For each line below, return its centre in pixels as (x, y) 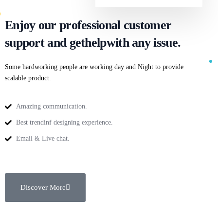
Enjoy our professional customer (88, 25)
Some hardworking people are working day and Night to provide (94, 67)
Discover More (43, 187)
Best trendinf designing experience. (64, 122)
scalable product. (28, 78)
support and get (45, 43)
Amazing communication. (51, 106)
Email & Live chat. (43, 138)
